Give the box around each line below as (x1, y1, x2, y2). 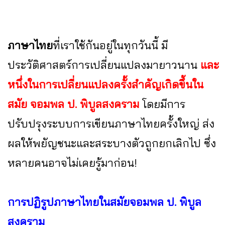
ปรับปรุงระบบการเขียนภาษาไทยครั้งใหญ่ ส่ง (8, 117, 214, 131)
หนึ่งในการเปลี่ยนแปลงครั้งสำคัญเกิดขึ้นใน (8, 77, 203, 92)
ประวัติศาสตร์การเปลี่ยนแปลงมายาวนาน (8, 58, 200, 72)
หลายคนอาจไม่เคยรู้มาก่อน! (8, 156, 137, 170)
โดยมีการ (142, 97, 185, 111)
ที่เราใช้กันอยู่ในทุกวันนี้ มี (53, 38, 168, 53)
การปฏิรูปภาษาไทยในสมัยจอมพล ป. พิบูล (8, 195, 201, 209)
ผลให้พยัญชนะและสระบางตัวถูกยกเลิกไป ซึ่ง (8, 136, 216, 151)
